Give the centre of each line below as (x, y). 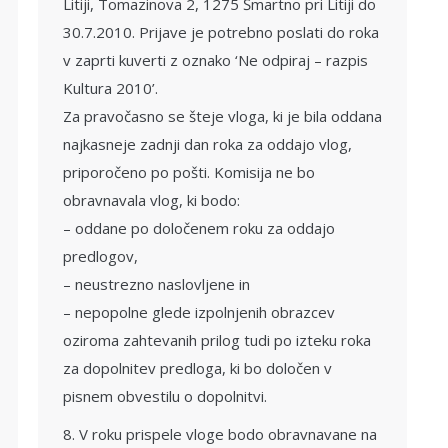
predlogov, (100, 256)
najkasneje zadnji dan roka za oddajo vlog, (207, 144)
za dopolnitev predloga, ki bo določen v (197, 368)
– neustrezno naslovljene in (156, 284)
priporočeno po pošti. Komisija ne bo (189, 172)
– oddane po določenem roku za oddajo (199, 228)
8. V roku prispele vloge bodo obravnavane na (220, 434)
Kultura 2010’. (110, 88)
